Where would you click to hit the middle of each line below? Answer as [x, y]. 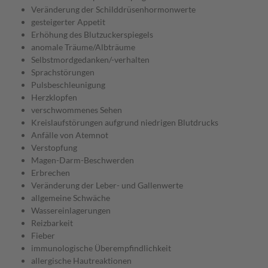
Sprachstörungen [63, 72]
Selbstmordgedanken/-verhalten [90, 60]
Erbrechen [51, 173]
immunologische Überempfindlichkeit [101, 248]
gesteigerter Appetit [68, 22]
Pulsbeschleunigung [68, 85]
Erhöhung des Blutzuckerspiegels [92, 35]
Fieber [43, 236]
